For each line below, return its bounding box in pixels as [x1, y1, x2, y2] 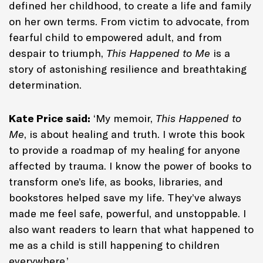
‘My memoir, [90, 111, 156, 125]
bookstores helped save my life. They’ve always [9, 190, 241, 204]
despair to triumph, [9, 46, 106, 60]
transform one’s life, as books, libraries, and [9, 174, 223, 188]
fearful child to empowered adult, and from [9, 30, 222, 44]
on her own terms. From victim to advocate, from [9, 14, 249, 28]
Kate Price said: [9, 111, 90, 125]
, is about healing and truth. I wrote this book [24, 127, 245, 141]
